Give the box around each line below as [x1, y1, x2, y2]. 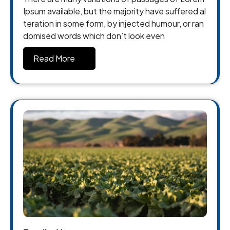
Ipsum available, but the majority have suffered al [23, 6, 206, 17]
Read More [33, 53, 75, 64]
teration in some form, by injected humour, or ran [23, 18, 204, 29]
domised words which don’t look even [23, 30, 165, 42]
